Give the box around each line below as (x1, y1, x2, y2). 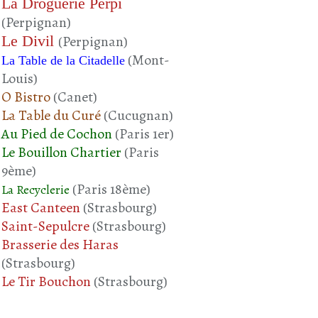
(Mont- (125, 50, 170, 70)
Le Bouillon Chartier (1, 142, 121, 162)
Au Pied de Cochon (1, 124, 112, 143)
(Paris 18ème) (70, 179, 150, 199)
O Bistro (1, 87, 50, 106)
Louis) (1, 68, 38, 88)
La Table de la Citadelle (1, 53, 125, 67)
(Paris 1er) (112, 124, 174, 143)
